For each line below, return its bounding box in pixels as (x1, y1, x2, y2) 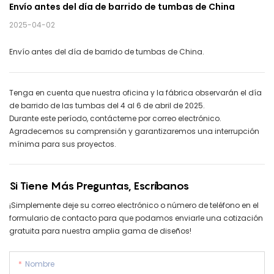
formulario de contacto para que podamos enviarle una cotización (9, 212, 263, 223)
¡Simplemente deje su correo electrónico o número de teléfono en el (9, 199, 259, 210)
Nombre (25, 258, 54, 269)
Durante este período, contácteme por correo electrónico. (9, 113, 221, 124)
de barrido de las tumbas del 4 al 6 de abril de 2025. (9, 100, 205, 111)
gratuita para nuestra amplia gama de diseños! (9, 225, 191, 236)
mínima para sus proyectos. (9, 139, 116, 150)
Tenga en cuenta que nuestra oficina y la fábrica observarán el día (9, 87, 262, 98)
